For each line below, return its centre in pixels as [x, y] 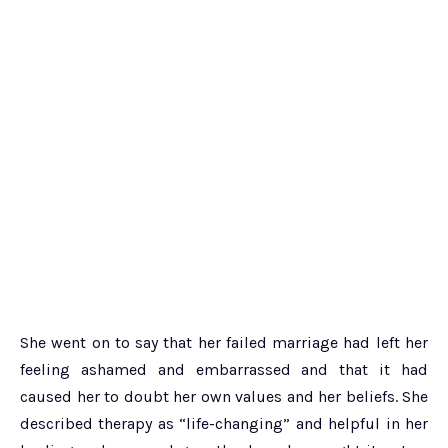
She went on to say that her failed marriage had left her [224, 343]
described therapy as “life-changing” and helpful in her [224, 424]
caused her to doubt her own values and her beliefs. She [224, 397]
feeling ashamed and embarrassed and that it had [224, 370]
